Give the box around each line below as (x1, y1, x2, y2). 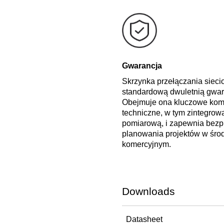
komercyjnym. (121, 139, 171, 148)
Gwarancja (121, 61, 162, 70)
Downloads (121, 185, 175, 197)
